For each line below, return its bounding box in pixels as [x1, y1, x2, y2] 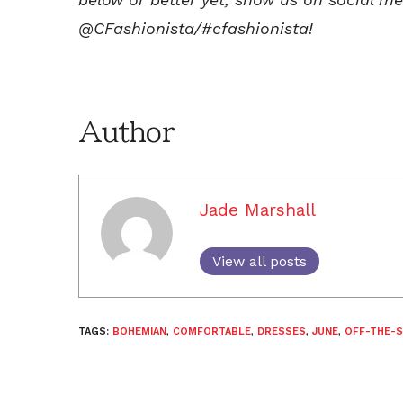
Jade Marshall [200, 199, 316, 220]
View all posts [212, 252, 307, 270]
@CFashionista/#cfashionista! [78, 18, 313, 38]
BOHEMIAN [112, 325, 166, 337]
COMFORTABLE [173, 325, 251, 337]
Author [78, 118, 174, 146]
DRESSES [257, 325, 306, 337]
